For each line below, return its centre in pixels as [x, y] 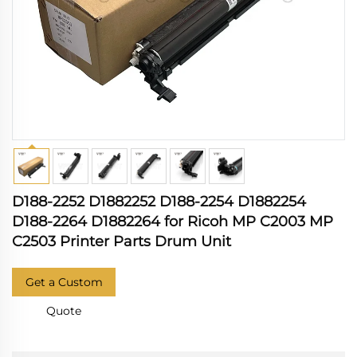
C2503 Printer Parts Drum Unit [122, 241]
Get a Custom [64, 282]
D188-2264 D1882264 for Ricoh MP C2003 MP [173, 222]
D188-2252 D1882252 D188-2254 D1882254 [159, 202]
